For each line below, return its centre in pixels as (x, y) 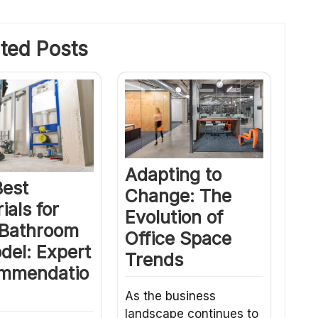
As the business (170, 296)
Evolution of (174, 218)
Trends (154, 260)
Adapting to (173, 175)
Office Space (178, 239)
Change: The (178, 196)
